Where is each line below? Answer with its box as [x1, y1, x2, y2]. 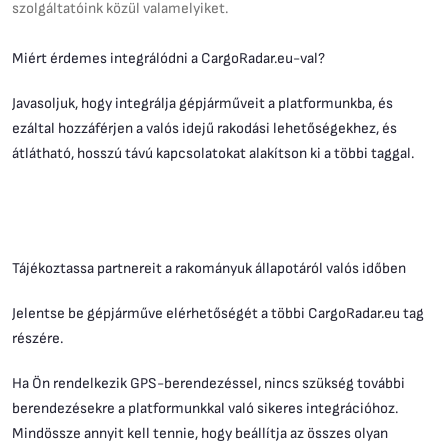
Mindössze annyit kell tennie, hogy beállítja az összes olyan [12, 423, 388, 442]
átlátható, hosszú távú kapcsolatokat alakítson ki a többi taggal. [12, 143, 414, 162]
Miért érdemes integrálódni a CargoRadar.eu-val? [12, 48, 325, 67]
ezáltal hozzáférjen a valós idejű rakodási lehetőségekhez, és [12, 118, 397, 137]
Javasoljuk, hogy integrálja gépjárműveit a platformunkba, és [12, 93, 393, 112]
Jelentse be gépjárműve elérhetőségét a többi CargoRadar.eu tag [12, 303, 424, 322]
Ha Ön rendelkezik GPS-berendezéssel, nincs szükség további [12, 373, 405, 392]
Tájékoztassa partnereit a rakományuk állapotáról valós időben [12, 258, 409, 277]
